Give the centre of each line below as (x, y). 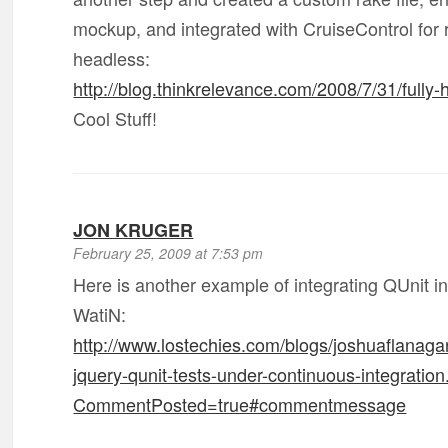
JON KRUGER (133, 230)
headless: (112, 58)
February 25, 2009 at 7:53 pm (168, 253)
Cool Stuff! (115, 118)
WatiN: (100, 314)
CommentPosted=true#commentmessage (240, 404)
